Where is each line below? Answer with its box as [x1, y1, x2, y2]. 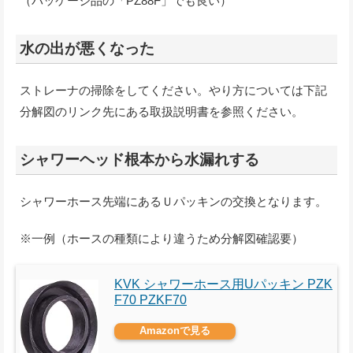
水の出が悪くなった [20, 39, 154, 57]
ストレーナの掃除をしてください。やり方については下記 [20, 83, 327, 97]
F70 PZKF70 [114, 292, 187, 307]
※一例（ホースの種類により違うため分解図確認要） [20, 231, 303, 245]
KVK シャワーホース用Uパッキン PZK [114, 277, 333, 291]
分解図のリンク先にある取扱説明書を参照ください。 [20, 104, 303, 118]
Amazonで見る [139, 324, 210, 336]
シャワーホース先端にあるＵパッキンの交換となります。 [20, 194, 327, 208]
